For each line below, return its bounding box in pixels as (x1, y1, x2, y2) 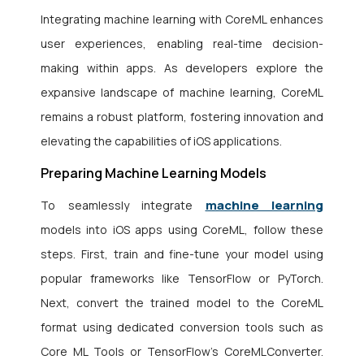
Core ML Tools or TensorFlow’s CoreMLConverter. (41, 344, 323, 360)
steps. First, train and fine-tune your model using (41, 246, 323, 262)
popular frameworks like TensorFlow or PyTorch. (41, 271, 323, 287)
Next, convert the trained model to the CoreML (41, 295, 323, 311)
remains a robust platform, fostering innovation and (41, 109, 323, 125)
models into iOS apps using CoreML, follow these (41, 222, 323, 238)
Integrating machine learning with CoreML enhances (41, 11, 323, 28)
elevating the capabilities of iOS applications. (41, 133, 282, 149)
